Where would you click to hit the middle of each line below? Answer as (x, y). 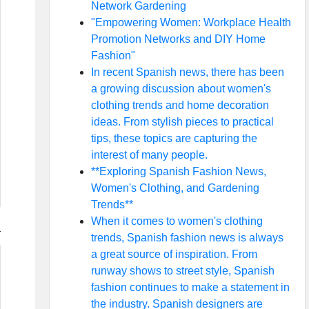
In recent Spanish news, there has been (187, 72)
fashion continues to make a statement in (190, 287)
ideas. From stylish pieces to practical (182, 122)
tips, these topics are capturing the (174, 138)
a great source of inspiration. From (174, 254)
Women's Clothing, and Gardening (175, 188)
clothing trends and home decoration (180, 105)
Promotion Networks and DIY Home (178, 39)
